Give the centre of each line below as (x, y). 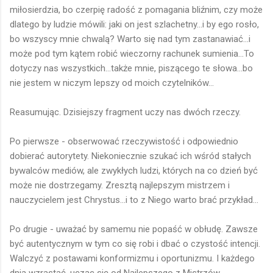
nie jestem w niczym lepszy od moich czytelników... (112, 83)
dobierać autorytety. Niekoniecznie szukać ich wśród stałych (130, 156)
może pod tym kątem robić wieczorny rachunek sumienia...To (132, 54)
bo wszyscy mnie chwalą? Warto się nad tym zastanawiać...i (130, 39)
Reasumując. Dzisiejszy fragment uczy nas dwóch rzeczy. (125, 112)
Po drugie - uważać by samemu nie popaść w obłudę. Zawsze (134, 229)
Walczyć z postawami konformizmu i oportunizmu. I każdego (132, 259)
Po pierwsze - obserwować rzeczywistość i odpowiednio (124, 142)
